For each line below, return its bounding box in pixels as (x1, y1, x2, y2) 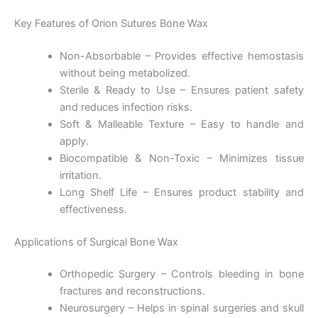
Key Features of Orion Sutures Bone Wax (14, 16, 208, 30)
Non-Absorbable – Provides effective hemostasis (59, 49, 304, 62)
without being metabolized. (59, 66, 190, 79)
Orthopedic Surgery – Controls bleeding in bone (59, 268, 304, 281)
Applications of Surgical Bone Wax (14, 235, 178, 248)
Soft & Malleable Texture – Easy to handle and (59, 117, 304, 131)
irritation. (59, 168, 102, 182)
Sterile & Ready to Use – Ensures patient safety (59, 83, 304, 97)
